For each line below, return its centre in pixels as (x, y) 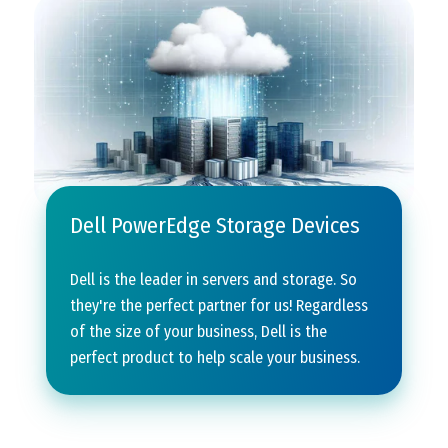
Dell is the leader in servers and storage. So (213, 280)
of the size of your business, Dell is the (198, 332)
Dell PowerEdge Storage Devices (215, 226)
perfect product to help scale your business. (217, 358)
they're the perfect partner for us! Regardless (219, 306)
